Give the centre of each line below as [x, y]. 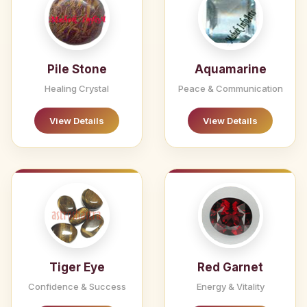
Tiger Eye [77, 268]
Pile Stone [77, 70]
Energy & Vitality [230, 287]
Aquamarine [230, 70]
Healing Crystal [77, 89]
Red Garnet [230, 268]
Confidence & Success [77, 287]
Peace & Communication [230, 89]
